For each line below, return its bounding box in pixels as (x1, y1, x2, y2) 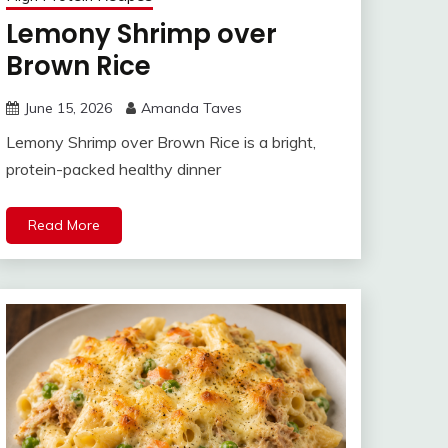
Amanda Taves (141, 99, 242, 118)
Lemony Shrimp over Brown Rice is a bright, (6, 132, 316, 153)
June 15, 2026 (24, 99, 112, 118)
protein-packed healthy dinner (6, 159, 221, 180)
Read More (28, 216, 100, 235)
